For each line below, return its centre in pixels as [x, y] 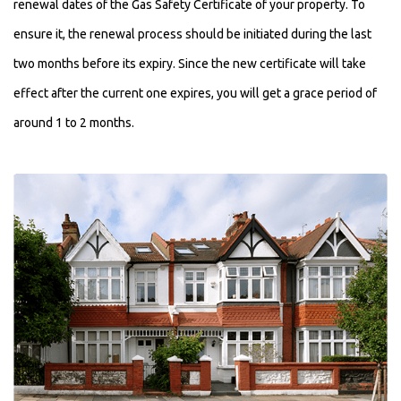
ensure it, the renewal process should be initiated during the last [192, 34]
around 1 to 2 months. [74, 123]
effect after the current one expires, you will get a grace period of [195, 94]
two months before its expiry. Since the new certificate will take [190, 64]
